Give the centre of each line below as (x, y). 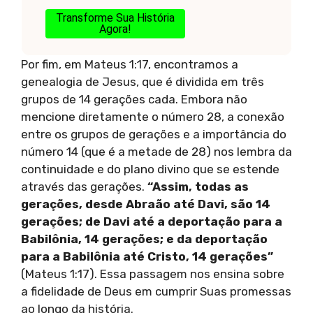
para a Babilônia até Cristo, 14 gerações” (147, 256)
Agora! (115, 29)
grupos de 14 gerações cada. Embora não (134, 99)
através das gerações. (84, 186)
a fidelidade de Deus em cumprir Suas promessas (156, 291)
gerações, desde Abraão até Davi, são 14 (146, 204)
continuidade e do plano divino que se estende (150, 169)
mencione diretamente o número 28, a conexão (153, 116)
